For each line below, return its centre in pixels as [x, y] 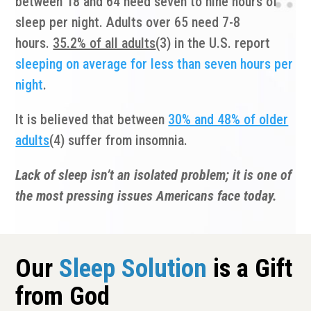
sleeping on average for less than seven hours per [154, 64]
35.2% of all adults [104, 43]
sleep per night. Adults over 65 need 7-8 [128, 22]
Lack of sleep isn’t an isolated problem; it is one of [154, 175]
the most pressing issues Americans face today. [146, 196]
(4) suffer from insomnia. [119, 140]
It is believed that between [90, 119]
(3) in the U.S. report [213, 43]
